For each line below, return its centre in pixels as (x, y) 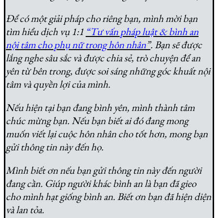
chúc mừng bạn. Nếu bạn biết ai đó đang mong (97, 120)
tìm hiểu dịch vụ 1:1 (46, 31)
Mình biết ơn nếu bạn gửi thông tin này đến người (104, 170)
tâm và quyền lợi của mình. (58, 84)
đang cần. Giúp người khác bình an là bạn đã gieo (101, 183)
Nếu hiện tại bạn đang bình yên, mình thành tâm (100, 107)
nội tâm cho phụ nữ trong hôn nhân (76, 44)
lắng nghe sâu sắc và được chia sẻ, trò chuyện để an (103, 57)
